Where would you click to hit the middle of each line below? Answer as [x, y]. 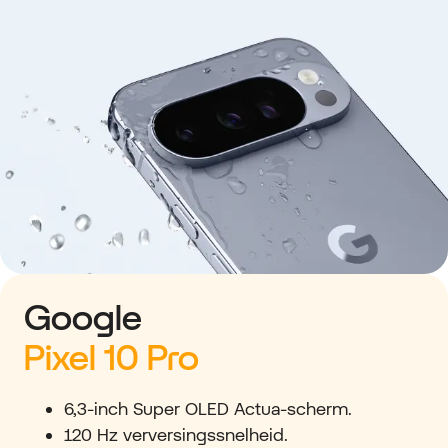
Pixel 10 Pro [111, 358]
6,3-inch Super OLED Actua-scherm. [208, 409]
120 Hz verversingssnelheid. [176, 435]
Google [83, 318]
